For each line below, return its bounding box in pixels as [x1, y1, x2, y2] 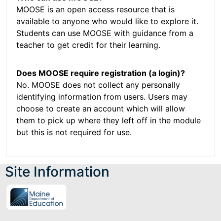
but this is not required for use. [16, 127, 132, 138]
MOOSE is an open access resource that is [16, 4, 175, 15]
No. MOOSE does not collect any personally [16, 80, 180, 90]
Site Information [5, 163, 110, 181]
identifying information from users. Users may [16, 92, 187, 102]
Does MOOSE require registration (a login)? [16, 68, 185, 78]
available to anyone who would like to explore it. [16, 16, 198, 27]
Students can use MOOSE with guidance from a [16, 28, 193, 38]
